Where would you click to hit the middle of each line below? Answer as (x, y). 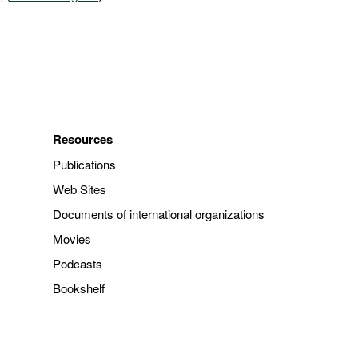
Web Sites (80, 189)
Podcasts (78, 263)
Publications (84, 164)
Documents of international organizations (159, 214)
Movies (72, 239)
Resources (83, 139)
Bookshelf (79, 288)
